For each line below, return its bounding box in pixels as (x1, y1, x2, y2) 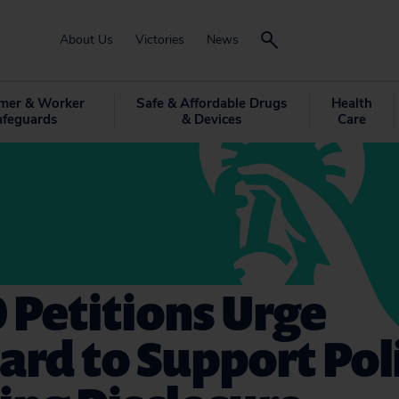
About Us (60, 31, 113, 48)
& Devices (181, 110, 241, 128)
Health (330, 94, 372, 112)
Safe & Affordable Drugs (135, 94, 287, 112)
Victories (135, 31, 184, 48)
